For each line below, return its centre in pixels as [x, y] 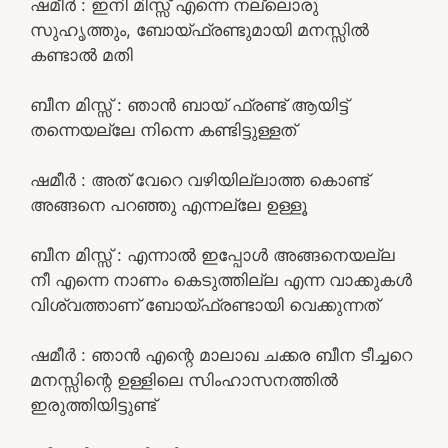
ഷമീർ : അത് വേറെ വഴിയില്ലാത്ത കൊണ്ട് [199, 179]
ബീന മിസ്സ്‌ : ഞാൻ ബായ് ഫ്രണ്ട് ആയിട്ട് [189, 104]
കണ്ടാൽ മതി [81, 54]
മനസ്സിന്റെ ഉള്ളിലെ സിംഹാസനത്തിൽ [184, 379]
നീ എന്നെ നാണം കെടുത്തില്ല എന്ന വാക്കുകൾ [221, 279]
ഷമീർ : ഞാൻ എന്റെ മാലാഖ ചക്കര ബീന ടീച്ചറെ [221, 354]
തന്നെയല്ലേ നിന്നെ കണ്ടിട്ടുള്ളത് [163, 129]
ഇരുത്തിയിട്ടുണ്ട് [93, 404]
